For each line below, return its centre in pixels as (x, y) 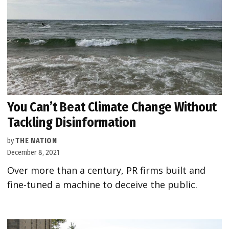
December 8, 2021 (33, 153)
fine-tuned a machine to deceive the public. (102, 185)
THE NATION (36, 141)
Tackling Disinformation (72, 123)
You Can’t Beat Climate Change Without (112, 107)
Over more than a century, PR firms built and (107, 170)
